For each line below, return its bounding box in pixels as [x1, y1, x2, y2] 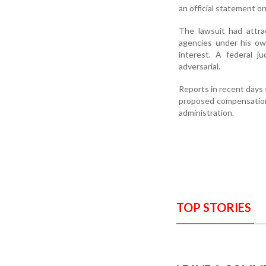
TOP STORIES [176, 199, 251, 214]
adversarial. [179, 61, 220, 71]
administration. [179, 107, 234, 118]
